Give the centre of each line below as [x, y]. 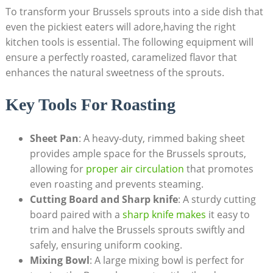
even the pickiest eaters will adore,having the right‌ [120, 27]
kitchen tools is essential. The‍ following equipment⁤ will [129, 42]
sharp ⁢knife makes [164, 215]
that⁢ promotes [218, 169]
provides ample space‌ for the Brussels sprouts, [138, 154]
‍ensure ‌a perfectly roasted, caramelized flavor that [121, 58]
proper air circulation [135, 169]
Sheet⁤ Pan [54, 139]
